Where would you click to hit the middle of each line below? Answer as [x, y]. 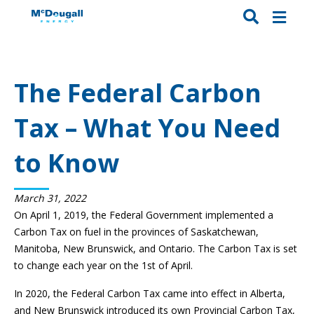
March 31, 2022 [50, 198]
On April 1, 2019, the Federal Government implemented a [144, 215]
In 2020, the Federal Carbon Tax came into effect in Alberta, [150, 294]
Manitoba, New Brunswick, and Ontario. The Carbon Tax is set [156, 249]
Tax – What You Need [147, 128]
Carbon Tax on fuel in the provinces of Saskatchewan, [136, 232]
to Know [67, 163]
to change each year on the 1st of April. [103, 266]
